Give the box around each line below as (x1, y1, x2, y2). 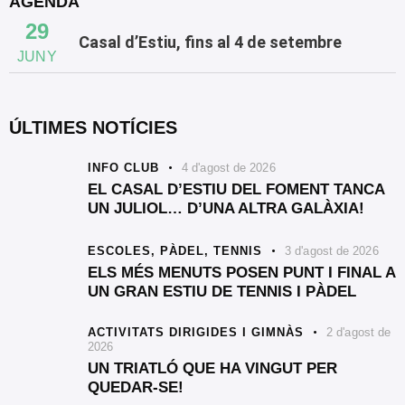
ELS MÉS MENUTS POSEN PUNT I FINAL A (88, 264, 395, 282)
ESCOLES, (88, 244, 160, 259)
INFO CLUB (88, 161, 159, 175)
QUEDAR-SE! (88, 378, 184, 396)
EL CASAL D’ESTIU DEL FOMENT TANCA (88, 181, 384, 199)
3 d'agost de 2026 (285, 244, 379, 259)
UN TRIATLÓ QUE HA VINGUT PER (88, 359, 337, 377)
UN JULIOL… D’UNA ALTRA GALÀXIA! (88, 200, 364, 218)
